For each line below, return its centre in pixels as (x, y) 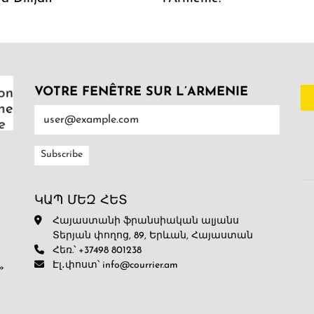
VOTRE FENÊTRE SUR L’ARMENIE (141, 92)
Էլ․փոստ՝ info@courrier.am (115, 265)
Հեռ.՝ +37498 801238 (97, 250)
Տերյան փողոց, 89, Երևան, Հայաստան (153, 235)
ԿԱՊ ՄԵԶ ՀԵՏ (81, 200)
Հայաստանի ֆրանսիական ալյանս (146, 221)
